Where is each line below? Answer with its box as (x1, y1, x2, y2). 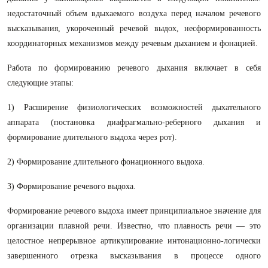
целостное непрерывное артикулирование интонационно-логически (7, 236, 261, 245)
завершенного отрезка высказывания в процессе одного (7, 251, 261, 260)
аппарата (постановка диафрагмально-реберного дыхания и (7, 118, 261, 127)
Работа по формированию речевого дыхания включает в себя (7, 63, 261, 72)
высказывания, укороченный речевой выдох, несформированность (7, 24, 261, 33)
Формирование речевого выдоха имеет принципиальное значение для (7, 206, 261, 215)
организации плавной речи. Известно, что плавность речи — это (7, 221, 261, 230)
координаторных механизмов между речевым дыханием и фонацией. (7, 39, 258, 48)
